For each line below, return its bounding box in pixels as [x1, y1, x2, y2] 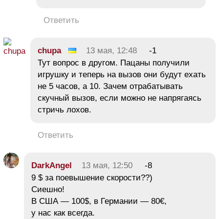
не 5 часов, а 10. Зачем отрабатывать [38, 82, 183, 91]
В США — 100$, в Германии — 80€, [31, 197, 167, 206]
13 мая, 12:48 [86, 46, 137, 56]
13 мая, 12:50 [82, 161, 132, 171]
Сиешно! [31, 185, 65, 195]
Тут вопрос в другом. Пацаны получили [38, 58, 190, 68]
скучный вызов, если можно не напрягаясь [38, 93, 201, 103]
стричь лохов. [38, 105, 91, 115]
